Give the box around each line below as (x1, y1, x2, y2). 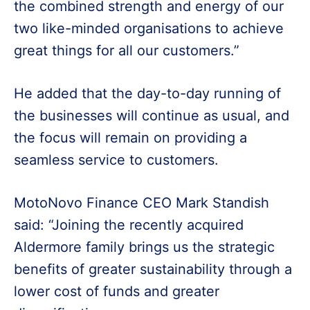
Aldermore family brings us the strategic (14, 239, 275, 256)
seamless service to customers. (14, 152, 219, 169)
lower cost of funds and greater (14, 283, 219, 300)
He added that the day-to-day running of (14, 85, 281, 102)
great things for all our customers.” (14, 42, 239, 60)
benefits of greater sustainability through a (14, 261, 292, 278)
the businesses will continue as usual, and (14, 107, 289, 125)
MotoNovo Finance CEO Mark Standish (14, 194, 269, 212)
